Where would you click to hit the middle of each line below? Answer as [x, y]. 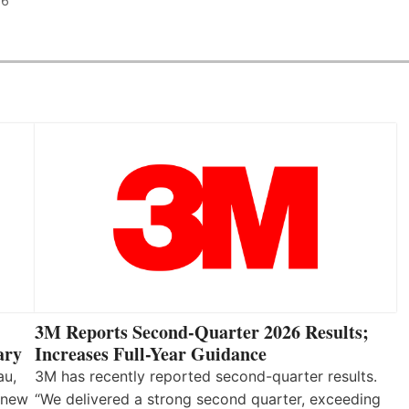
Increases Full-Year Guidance [151, 353]
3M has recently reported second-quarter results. [206, 376]
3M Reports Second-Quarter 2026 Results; [202, 331]
